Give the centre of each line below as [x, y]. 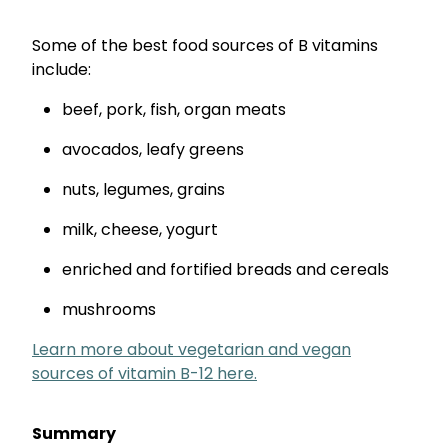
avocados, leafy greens [153, 150]
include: [61, 70]
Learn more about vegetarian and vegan [191, 350]
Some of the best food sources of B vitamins [205, 46]
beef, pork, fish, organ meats [174, 110]
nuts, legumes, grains [143, 190]
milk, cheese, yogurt [140, 230]
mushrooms [109, 310]
